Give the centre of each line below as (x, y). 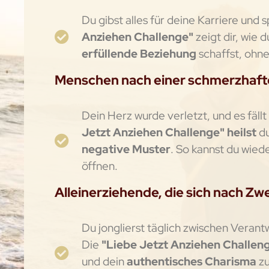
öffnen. (99, 166)
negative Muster (126, 149)
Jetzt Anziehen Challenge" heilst (170, 132)
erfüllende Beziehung (140, 53)
